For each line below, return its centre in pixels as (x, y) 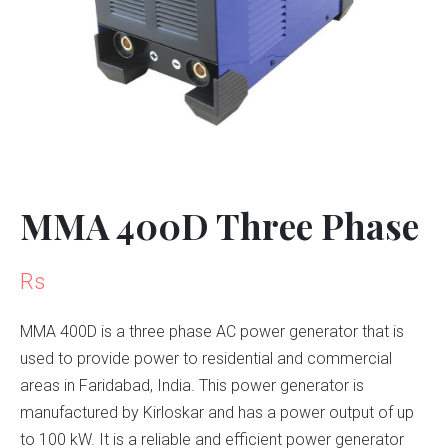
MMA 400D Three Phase (219, 226)
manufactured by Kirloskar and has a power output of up (217, 413)
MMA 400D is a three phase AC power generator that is (212, 332)
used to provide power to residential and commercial (206, 359)
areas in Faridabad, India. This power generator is (192, 386)
